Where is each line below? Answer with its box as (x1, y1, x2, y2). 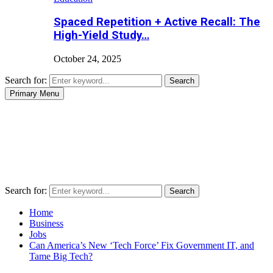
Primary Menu (10, 89, 59, 99)
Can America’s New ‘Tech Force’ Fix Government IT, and (29, 240, 254, 251)
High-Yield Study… (54, 29, 149, 43)
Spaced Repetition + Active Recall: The (54, 15, 260, 29)
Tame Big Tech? (29, 251, 93, 262)
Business (29, 218, 63, 229)
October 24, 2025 (54, 54, 121, 65)
